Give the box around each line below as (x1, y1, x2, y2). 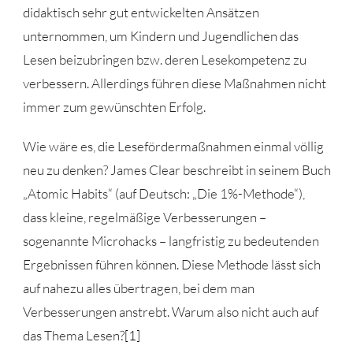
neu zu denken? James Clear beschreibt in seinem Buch (22, 161, 331, 178)
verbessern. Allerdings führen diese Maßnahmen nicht (22, 74, 326, 91)
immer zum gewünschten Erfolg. (22, 98, 206, 115)
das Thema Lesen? (22, 326, 124, 344)
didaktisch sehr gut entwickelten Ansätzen (22, 3, 259, 20)
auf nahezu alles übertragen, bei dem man (22, 279, 255, 296)
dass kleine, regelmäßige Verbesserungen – (22, 208, 266, 225)
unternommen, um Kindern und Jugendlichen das (22, 27, 299, 44)
